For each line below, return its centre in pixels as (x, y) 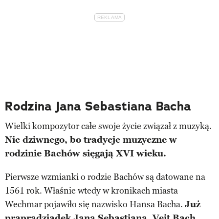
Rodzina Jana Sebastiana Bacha (98, 106)
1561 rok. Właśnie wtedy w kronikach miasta (91, 190)
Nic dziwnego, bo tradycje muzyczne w (91, 140)
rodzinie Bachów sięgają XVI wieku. (86, 153)
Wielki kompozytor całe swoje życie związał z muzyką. (108, 126)
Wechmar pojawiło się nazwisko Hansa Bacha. (95, 204)
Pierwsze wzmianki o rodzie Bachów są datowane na (105, 177)
